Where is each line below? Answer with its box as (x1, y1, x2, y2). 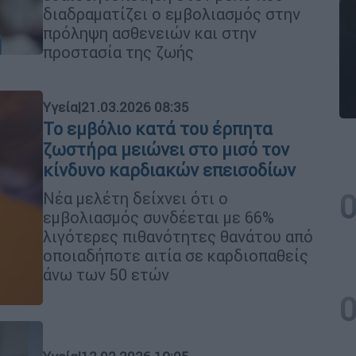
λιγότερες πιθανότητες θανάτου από (43, 226, 313, 246)
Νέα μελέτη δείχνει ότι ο (43, 188, 228, 208)
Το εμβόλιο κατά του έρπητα (43, 118, 273, 140)
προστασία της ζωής (43, 42, 194, 62)
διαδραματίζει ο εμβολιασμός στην (43, 4, 300, 24)
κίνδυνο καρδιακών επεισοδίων (43, 159, 296, 181)
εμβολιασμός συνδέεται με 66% (43, 207, 274, 227)
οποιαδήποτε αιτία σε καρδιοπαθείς (43, 245, 308, 265)
